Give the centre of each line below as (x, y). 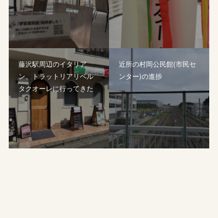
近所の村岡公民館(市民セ (157, 64)
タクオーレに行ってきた (56, 88)
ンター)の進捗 (140, 76)
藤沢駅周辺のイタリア (53, 64)
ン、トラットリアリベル (56, 76)
